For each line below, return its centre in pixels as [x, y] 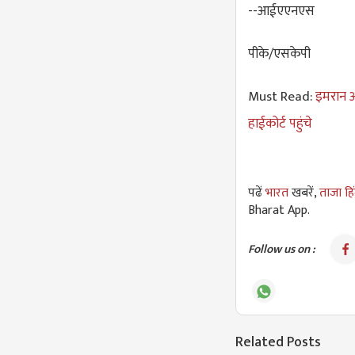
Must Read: [282, 97]
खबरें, [305, 193]
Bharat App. [279, 211]
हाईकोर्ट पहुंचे [280, 124]
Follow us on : [282, 250]
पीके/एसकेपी [279, 54]
